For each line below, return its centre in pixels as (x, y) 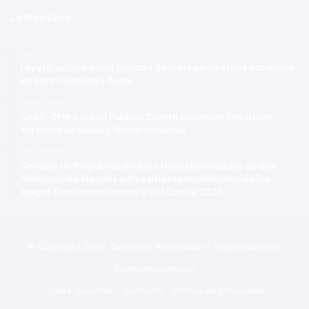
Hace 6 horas (43, 53)
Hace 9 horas (43, 102)
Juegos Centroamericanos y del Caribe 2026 (121, 191)
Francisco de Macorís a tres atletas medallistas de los (146, 178)
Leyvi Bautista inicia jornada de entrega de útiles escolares (157, 67)
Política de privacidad (217, 291)
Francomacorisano (154, 269)
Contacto (143, 291)
